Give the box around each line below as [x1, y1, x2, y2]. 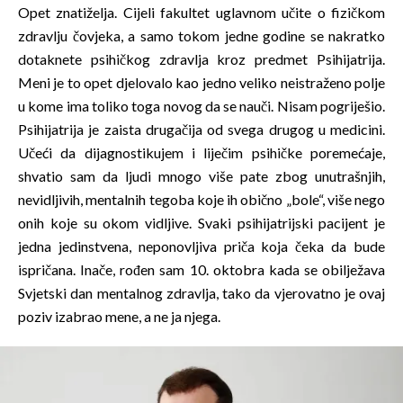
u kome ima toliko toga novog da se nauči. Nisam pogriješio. [18, 97, 385, 115]
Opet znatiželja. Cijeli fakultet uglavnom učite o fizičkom [18, 4, 385, 22]
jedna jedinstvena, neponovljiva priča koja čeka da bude [18, 237, 385, 255]
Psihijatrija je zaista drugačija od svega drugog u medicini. [18, 121, 385, 139]
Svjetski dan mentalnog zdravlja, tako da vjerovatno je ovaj [18, 284, 385, 302]
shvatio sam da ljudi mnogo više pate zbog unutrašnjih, [18, 167, 385, 185]
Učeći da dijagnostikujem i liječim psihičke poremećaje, [18, 144, 385, 162]
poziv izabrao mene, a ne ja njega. [18, 308, 220, 326]
